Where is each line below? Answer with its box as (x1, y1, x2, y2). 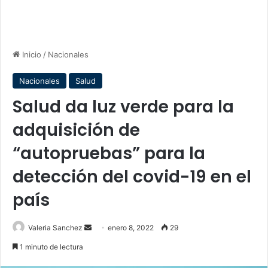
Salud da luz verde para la (13, 95, 234, 118)
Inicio (20, 50, 41, 59)
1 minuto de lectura (18, 242, 83, 251)
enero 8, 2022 (108, 223, 154, 232)
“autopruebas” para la (13, 142, 205, 165)
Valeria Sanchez (28, 223, 83, 232)
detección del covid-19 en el (13, 165, 251, 188)
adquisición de (13, 118, 140, 142)
